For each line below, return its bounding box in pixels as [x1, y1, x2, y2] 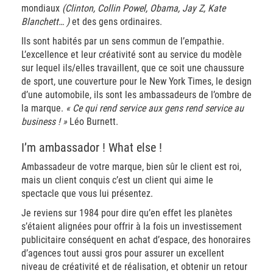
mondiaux [21, 2, 62, 14]
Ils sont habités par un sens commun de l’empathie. [21, 35, 224, 47]
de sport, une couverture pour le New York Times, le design [21, 76, 252, 87]
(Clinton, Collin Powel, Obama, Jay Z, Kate [62, 2, 225, 14]
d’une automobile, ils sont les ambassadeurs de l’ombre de [21, 89, 252, 101]
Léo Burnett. [67, 116, 118, 127]
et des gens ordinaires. [69, 16, 162, 27]
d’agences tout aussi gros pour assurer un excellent [21, 247, 224, 259]
